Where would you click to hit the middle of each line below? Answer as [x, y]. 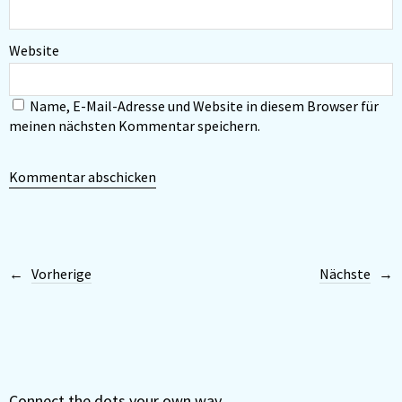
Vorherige [61, 274]
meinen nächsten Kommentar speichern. [135, 126]
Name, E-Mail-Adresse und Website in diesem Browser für [204, 106]
